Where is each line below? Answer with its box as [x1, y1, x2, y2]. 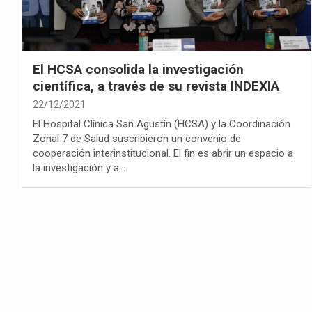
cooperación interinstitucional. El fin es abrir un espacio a [33, 146, 293, 159]
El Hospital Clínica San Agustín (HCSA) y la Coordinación [33, 117, 290, 130]
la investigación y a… [33, 161, 125, 174]
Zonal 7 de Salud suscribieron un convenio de [33, 132, 241, 145]
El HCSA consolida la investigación [33, 61, 244, 77]
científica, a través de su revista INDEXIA [33, 77, 279, 94]
